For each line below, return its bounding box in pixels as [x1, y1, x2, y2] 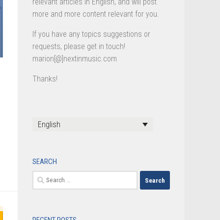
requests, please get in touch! [32, 41, 125, 51]
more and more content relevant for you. [32, 9, 159, 19]
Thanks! [32, 74, 57, 83]
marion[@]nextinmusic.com [32, 54, 117, 63]
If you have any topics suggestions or [32, 29, 150, 39]
